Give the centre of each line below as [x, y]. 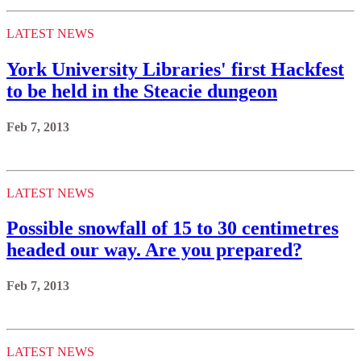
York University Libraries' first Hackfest [175, 69]
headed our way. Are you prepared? [154, 250]
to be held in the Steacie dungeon [142, 91]
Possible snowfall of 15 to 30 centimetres [172, 228]
